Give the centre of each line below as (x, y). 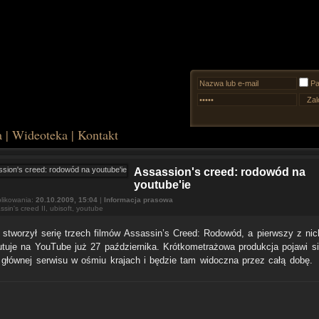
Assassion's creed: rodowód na (220, 172)
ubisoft (61, 208)
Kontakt (98, 135)
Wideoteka (40, 135)
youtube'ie (162, 185)
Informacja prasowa (138, 200)
